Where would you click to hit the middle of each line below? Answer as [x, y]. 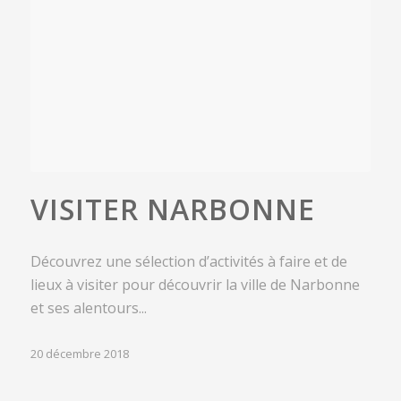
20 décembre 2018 [79, 353]
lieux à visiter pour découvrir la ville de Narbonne [195, 284]
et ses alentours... [88, 307]
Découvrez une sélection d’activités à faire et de [188, 261]
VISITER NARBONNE [172, 209]
